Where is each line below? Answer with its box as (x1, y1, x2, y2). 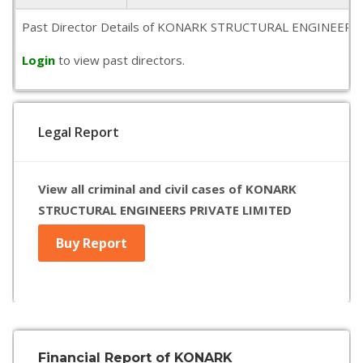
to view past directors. (58, 52, 185, 68)
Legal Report (38, 123, 119, 141)
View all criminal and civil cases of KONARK (38, 181, 297, 197)
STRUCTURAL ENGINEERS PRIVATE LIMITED (38, 202, 292, 218)
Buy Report (56, 234, 127, 252)
